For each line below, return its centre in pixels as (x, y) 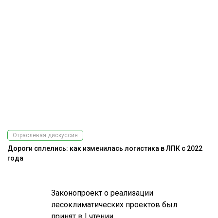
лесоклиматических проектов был (114, 205)
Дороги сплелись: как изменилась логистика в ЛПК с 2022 (105, 149)
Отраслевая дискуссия (45, 136)
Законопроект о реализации (102, 193)
